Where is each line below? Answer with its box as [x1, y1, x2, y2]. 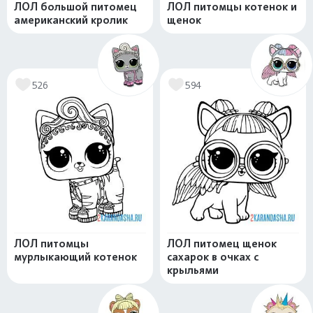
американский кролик [14, 13, 128, 27]
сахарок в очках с [167, 250, 259, 264]
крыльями [167, 263, 219, 277]
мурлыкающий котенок [14, 250, 137, 264]
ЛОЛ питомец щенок [167, 237, 277, 251]
